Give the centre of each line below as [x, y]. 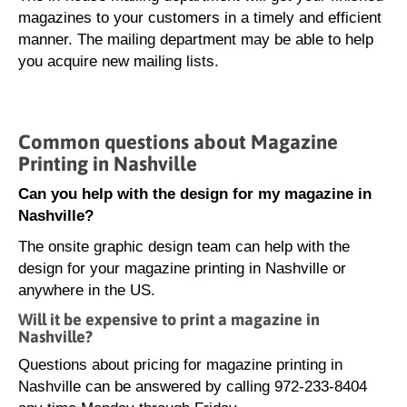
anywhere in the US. [87, 290]
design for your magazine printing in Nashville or [182, 268]
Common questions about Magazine [178, 142]
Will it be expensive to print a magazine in [169, 319]
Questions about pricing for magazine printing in [180, 365]
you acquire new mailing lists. [119, 61]
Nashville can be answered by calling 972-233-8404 [193, 387]
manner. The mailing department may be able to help [196, 40]
